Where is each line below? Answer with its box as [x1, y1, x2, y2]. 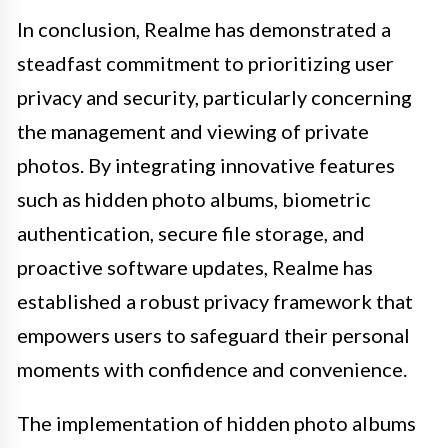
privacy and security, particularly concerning [17, 84, 412, 109]
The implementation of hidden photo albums [17, 410, 416, 435]
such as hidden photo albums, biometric [17, 186, 371, 211]
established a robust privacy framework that [17, 288, 413, 313]
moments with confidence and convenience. [17, 356, 407, 381]
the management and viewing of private [17, 118, 369, 143]
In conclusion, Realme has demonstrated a [17, 16, 391, 41]
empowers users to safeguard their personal [17, 322, 410, 347]
